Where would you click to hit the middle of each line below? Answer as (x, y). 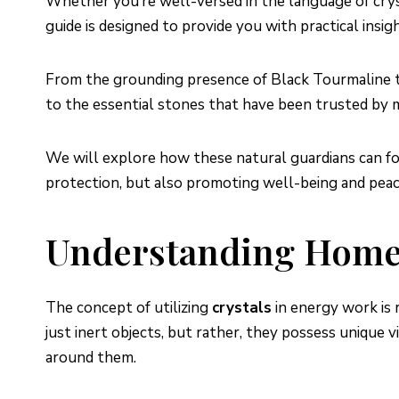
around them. (91, 357)
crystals (242, 307)
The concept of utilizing (129, 307)
